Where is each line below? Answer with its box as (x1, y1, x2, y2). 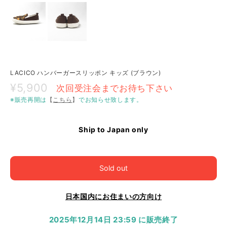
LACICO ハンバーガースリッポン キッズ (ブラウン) (10, 69, 161, 77)
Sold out (99, 164, 128, 173)
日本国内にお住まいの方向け (65, 192, 162, 201)
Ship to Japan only (79, 125, 148, 134)
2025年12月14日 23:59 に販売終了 (49, 215, 178, 225)
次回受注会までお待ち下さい (56, 83, 173, 93)
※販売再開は (10, 96, 47, 104)
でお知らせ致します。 (79, 96, 143, 104)
